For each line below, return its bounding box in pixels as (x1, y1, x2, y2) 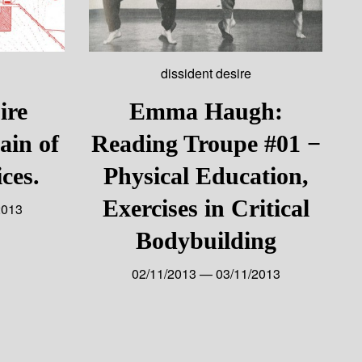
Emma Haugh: (128, 97, 283, 124)
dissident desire (160, 63, 251, 82)
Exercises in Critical (102, 194, 309, 221)
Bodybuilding (135, 226, 276, 254)
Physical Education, (103, 162, 309, 189)
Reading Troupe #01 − (90, 129, 321, 157)
